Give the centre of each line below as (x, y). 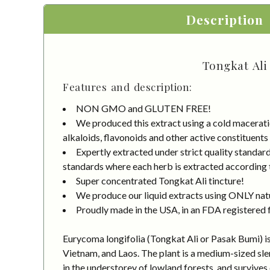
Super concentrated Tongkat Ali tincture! (160, 180)
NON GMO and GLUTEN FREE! (143, 108)
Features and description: (127, 86)
